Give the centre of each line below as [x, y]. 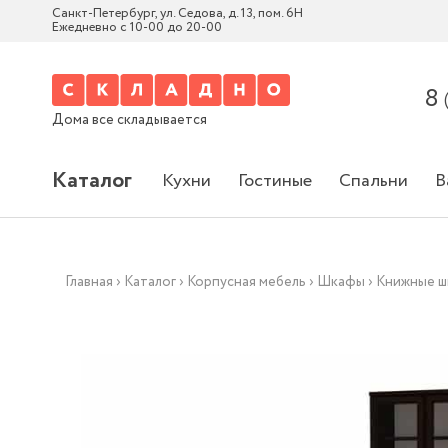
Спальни [373, 181]
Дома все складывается [129, 120]
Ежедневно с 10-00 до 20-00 [137, 27]
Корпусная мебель [247, 282]
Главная [89, 282]
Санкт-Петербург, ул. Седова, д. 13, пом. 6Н [177, 13]
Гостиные [275, 181]
